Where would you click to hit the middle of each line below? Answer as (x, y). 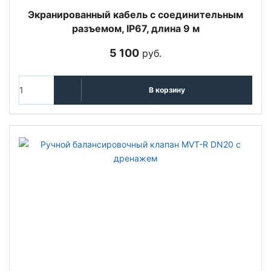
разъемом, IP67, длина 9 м (135, 28)
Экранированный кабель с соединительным (135, 14)
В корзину (167, 90)
